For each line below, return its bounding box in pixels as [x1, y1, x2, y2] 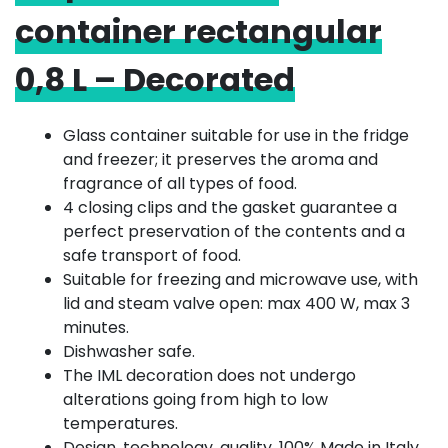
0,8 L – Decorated [15, 56, 295, 102]
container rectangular [15, 8, 382, 54]
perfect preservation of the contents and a [63, 219, 405, 243]
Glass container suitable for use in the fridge [63, 123, 409, 147]
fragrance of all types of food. [63, 171, 297, 195]
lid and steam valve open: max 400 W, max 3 [63, 291, 410, 315]
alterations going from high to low [63, 387, 328, 411]
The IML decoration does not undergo [63, 363, 356, 387]
